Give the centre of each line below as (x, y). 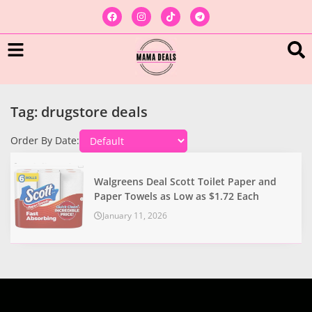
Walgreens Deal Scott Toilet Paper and (185, 181)
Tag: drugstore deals (79, 111)
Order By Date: (45, 141)
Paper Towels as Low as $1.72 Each (177, 196)
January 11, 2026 (135, 215)
